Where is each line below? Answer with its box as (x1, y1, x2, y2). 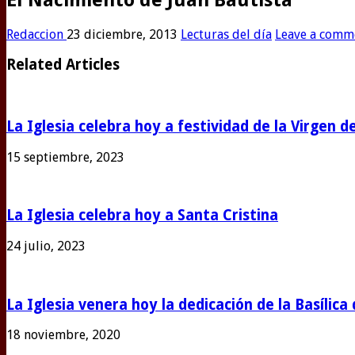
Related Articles (6, 56, 120, 74)
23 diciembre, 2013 (67, 26, 177, 42)
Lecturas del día (181, 26, 272, 42)
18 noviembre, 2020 (6, 327, 120, 343)
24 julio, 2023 (6, 238, 86, 254)
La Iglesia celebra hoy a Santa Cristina (6, 207, 278, 224)
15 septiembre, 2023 (6, 149, 124, 165)
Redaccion (6, 26, 67, 42)
